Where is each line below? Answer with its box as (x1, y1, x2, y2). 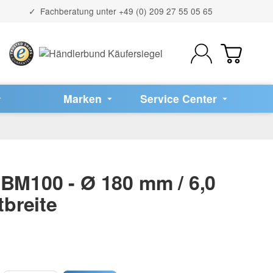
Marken (63, 90, 102, 106)
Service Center (140, 90, 218, 106)
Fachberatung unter (37, 4, 119, 17)
